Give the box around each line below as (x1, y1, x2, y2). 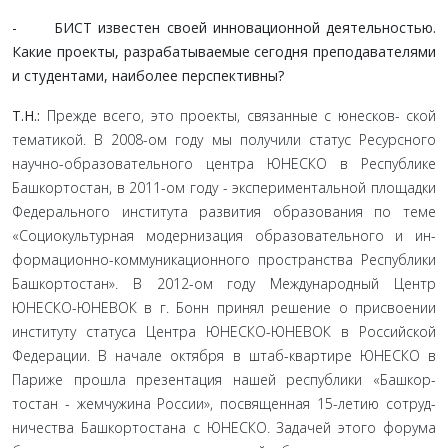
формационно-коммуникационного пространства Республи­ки (12, 250, 436, 269)
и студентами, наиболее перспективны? (12, 66, 284, 85)
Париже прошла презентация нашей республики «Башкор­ (12, 370, 436, 389)
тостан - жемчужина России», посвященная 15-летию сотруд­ (12, 394, 436, 413)
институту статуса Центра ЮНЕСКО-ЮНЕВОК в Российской (12, 322, 436, 341)
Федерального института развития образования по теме (12, 202, 436, 221)
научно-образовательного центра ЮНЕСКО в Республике (12, 154, 436, 173)
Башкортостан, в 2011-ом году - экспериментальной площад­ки (12, 178, 436, 197)
